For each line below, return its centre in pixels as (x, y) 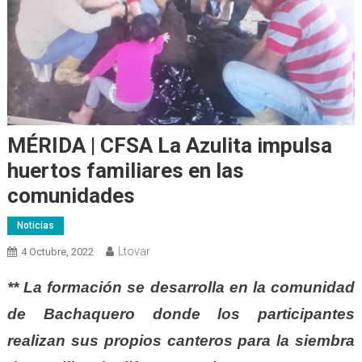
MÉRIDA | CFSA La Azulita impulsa (169, 146)
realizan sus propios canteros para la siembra (181, 341)
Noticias (35, 226)
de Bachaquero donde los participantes (181, 314)
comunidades (71, 196)
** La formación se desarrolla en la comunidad (181, 288)
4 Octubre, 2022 (57, 252)
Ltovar (134, 252)
